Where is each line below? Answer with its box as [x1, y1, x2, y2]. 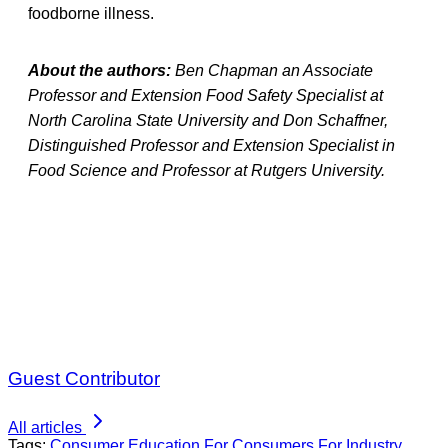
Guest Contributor [8, 367, 160, 389]
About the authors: [28, 61, 175, 79]
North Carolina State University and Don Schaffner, [28, 111, 388, 129]
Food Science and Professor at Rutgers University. [28, 161, 385, 179]
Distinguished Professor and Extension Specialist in [28, 136, 395, 154]
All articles [8, 418, 82, 436]
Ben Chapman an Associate [175, 61, 373, 79]
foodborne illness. [28, 4, 154, 22]
